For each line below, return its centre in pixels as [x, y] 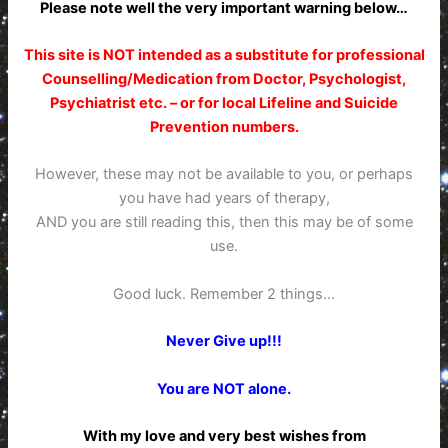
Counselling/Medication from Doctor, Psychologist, [224, 79]
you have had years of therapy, [224, 198]
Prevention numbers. [224, 127]
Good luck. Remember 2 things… [224, 293]
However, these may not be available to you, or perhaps [224, 174]
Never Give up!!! [224, 341]
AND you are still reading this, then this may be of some [224, 222]
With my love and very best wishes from [224, 435]
